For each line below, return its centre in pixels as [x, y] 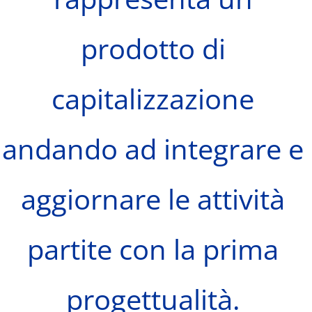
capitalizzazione [153, 99]
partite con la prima [153, 249]
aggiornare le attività [153, 199]
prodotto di [153, 49]
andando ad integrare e [153, 149]
